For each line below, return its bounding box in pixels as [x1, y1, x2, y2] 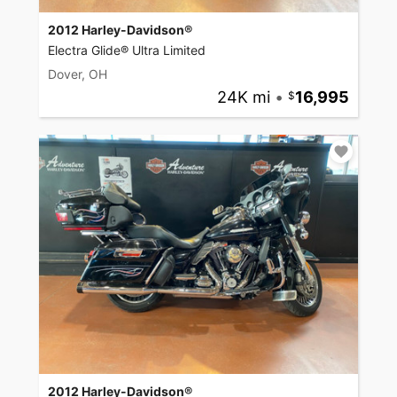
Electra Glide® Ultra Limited [48, 43, 206, 58]
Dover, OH [48, 66, 107, 82]
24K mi [216, 88, 270, 107]
